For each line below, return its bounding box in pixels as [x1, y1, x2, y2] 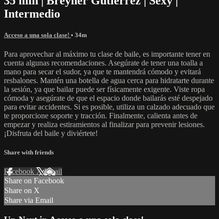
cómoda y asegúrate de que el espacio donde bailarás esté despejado [4, 93, 213, 102]
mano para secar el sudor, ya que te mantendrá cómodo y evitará [4, 67, 201, 76]
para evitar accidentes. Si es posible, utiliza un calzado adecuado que [4, 102, 215, 111]
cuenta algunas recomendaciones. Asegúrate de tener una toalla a [4, 58, 203, 67]
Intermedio [4, 7, 60, 20]
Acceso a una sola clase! [4, 31, 71, 39]
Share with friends [4, 149, 54, 156]
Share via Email [4, 196, 53, 205]
